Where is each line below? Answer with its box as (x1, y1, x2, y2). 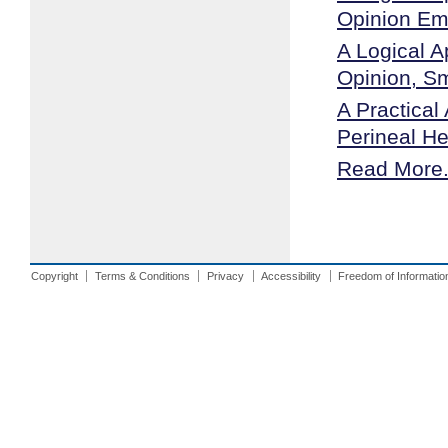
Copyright (30, 270, 78, 283)
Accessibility (261, 270, 322, 283)
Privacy (207, 270, 245, 283)
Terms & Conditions (94, 270, 190, 283)
